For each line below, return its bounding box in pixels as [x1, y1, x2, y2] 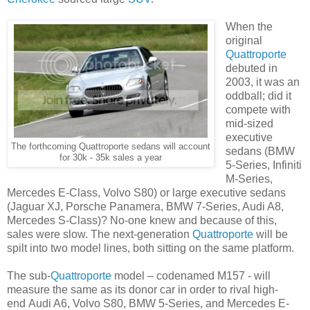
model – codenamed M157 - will [111, 270, 271, 282]
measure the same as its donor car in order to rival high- [7, 284, 278, 296]
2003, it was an [225, 76, 300, 89]
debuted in [225, 62, 277, 75]
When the [225, 21, 273, 33]
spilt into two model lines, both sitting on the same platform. [7, 242, 294, 255]
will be [253, 228, 288, 241]
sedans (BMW [225, 145, 295, 158]
